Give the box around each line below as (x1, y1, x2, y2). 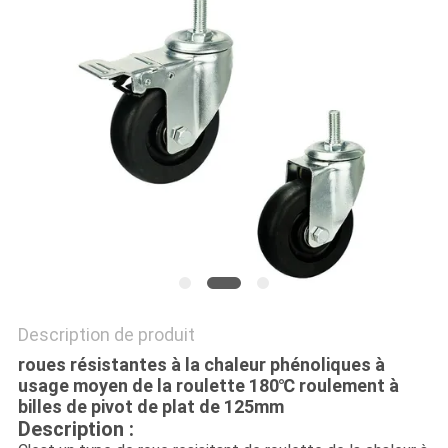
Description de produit (17, 324, 195, 346)
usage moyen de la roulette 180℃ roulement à (17, 375, 399, 397)
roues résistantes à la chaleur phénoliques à (17, 354, 385, 376)
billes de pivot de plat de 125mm (17, 396, 284, 418)
